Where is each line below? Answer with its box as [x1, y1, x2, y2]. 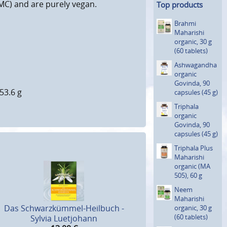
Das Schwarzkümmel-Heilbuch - [4, 203, 124, 214]
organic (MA [174, 161, 210, 171]
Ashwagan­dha [174, 60, 217, 69]
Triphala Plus [174, 143, 213, 153]
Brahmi [174, 18, 196, 28]
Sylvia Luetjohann [30, 213, 97, 224]
